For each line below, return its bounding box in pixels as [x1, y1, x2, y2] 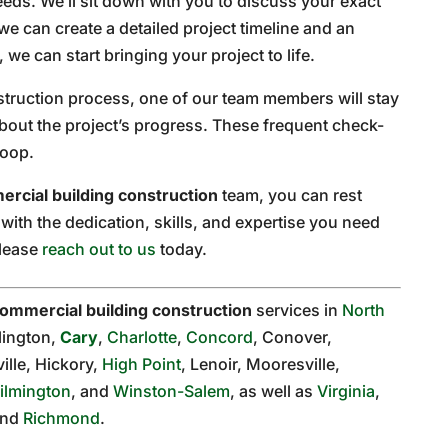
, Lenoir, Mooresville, [181, 353, 341, 374]
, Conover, [253, 326, 333, 347]
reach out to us [42, 238, 157, 259]
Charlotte [107, 326, 178, 347]
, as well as [230, 380, 318, 401]
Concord [186, 326, 254, 347]
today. [156, 238, 208, 259]
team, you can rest [218, 184, 363, 205]
